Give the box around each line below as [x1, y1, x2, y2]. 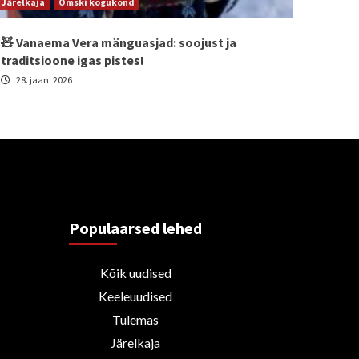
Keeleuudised [99, 288, 173, 304]
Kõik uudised [99, 264, 171, 280]
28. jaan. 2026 [14, 73, 72, 86]
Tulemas [112, 311, 159, 327]
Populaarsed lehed [69, 217, 203, 238]
